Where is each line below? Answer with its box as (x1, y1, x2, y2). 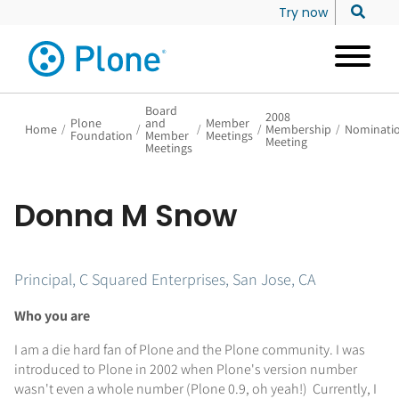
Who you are (14, 306, 90, 325)
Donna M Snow (14, 195, 238, 237)
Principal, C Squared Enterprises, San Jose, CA (14, 269, 316, 289)
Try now (279, 4, 328, 21)
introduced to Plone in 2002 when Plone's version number (14, 360, 357, 379)
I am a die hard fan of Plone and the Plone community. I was (14, 340, 365, 359)
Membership (265, 121, 332, 137)
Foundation (69, 127, 133, 143)
